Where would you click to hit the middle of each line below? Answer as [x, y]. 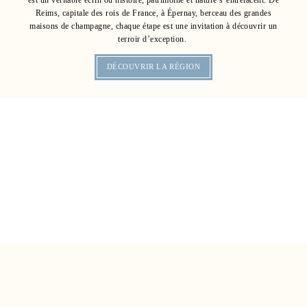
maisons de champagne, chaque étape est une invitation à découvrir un [153, 26]
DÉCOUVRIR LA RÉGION [153, 67]
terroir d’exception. [153, 39]
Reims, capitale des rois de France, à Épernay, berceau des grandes [153, 13]
